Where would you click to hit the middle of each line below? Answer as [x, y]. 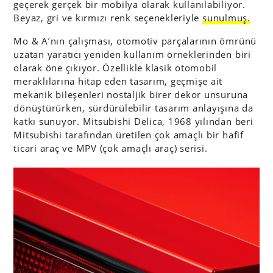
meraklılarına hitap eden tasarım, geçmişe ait [118, 81]
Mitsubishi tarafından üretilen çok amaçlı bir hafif [129, 135]
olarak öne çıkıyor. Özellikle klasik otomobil [115, 68]
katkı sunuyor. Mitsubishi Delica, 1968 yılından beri [133, 122]
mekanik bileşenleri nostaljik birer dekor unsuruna [131, 95]
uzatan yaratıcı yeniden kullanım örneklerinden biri [132, 55]
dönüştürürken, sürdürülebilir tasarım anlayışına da [133, 108]
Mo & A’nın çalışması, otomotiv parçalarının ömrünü [135, 41]
